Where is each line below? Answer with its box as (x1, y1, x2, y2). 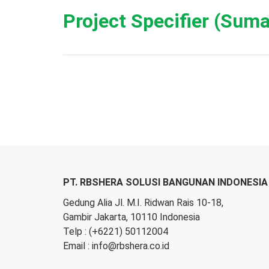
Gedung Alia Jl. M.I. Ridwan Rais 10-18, (63, 197, 223, 208)
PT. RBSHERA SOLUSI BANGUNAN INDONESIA (63, 177, 268, 188)
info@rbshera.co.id (92, 240, 169, 252)
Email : (63, 240, 92, 252)
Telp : (63, 226, 89, 237)
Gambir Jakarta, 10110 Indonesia (63, 211, 200, 223)
